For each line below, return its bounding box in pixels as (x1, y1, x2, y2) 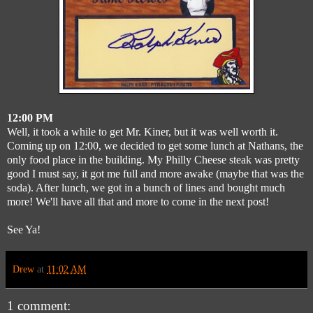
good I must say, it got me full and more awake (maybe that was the (7, 167, 304, 180)
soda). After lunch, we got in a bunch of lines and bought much (7, 181, 285, 194)
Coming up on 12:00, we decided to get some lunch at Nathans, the (7, 139, 303, 152)
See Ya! (7, 223, 41, 235)
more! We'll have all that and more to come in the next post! (7, 195, 269, 208)
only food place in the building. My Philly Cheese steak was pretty (7, 153, 300, 166)
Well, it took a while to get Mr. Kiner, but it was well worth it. (7, 125, 278, 138)
